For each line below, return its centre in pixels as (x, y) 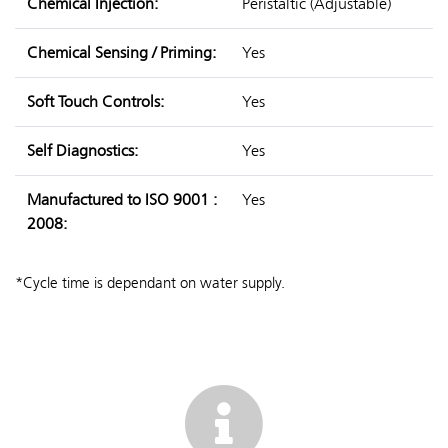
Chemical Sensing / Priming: (121, 53)
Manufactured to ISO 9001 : (122, 200)
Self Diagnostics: (82, 151)
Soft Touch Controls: (95, 102)
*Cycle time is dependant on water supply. (150, 283)
